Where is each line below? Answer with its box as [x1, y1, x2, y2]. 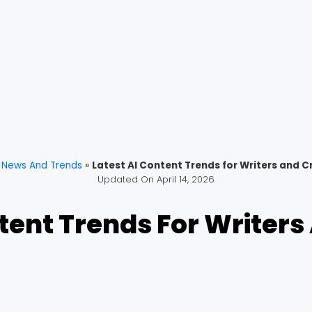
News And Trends [1, 158, 82, 172]
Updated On [97, 172, 154, 186]
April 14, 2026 [157, 172, 214, 186]
